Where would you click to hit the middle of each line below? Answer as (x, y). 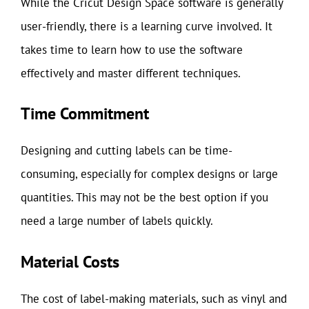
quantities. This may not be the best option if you (144, 197)
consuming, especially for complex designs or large (149, 174)
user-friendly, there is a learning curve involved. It (147, 26)
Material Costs (70, 261)
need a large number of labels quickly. (117, 221)
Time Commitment (85, 113)
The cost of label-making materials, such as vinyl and (154, 298)
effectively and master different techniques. (131, 73)
